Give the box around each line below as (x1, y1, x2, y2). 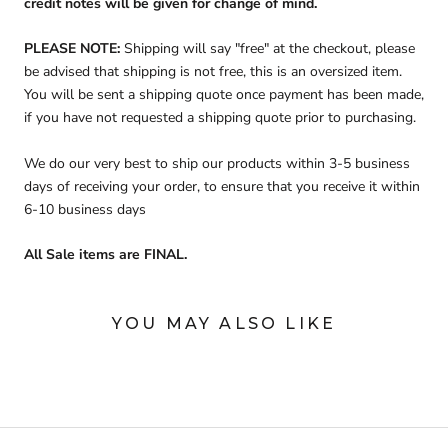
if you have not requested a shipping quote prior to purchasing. (24, 108, 420, 128)
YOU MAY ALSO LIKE (111, 314, 337, 334)
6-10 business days (24, 199, 150, 219)
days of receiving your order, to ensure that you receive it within (24, 176, 420, 196)
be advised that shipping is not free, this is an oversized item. (24, 62, 402, 82)
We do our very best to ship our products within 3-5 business (24, 153, 410, 173)
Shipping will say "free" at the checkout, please (124, 39, 415, 59)
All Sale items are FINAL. (24, 245, 187, 265)
